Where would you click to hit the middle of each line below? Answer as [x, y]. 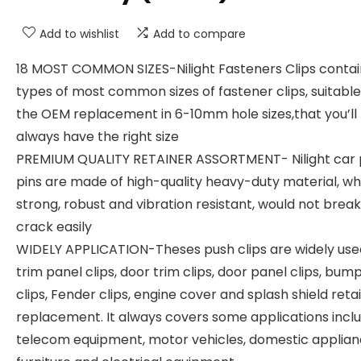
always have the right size [98, 137]
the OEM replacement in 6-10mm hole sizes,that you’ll [187, 114]
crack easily [54, 227]
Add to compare [199, 34]
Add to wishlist [79, 34]
